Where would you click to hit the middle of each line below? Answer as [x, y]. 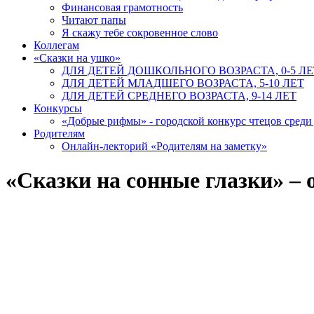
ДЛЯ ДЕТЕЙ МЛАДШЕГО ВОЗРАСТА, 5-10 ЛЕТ [183, 83]
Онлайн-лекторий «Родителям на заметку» [164, 146]
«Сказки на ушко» [77, 57]
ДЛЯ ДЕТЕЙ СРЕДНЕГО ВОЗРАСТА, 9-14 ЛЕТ [179, 95]
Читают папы [94, 20]
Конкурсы [58, 108]
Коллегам [56, 45]
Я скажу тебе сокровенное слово [140, 32]
